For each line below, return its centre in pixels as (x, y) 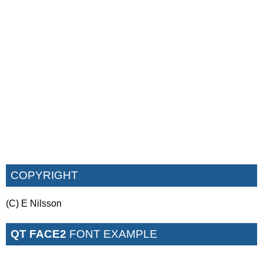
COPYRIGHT (44, 175)
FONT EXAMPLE (112, 234)
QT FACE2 (38, 234)
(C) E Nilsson (34, 203)
